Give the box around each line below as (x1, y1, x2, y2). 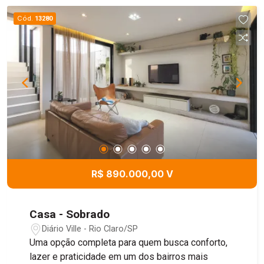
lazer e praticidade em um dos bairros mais (29, 251, 209, 263)
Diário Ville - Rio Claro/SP (42, 223, 138, 234)
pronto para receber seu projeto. (29, 6, 161, 18)
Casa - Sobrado (29, 207, 110, 222)
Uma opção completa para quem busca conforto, (29, 237, 228, 249)
